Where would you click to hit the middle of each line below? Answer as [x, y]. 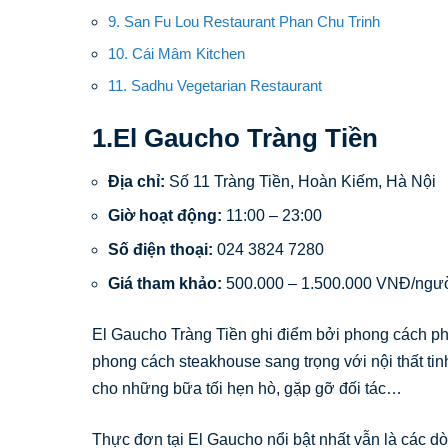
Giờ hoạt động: [165, 216]
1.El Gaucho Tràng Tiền [235, 137]
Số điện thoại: [160, 250]
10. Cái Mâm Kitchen [176, 53]
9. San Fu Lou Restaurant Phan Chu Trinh [244, 21]
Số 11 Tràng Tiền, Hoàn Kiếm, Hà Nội [302, 182]
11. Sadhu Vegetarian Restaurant [215, 85]
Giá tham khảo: [165, 284]
